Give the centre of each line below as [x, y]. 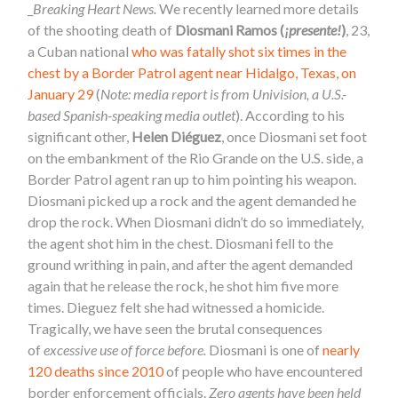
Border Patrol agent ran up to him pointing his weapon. [192, 179]
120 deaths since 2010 [96, 370]
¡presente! [313, 29]
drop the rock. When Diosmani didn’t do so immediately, [196, 221]
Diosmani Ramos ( [230, 29]
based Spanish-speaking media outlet [132, 115]
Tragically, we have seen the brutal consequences [175, 328]
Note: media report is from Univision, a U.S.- [224, 93]
